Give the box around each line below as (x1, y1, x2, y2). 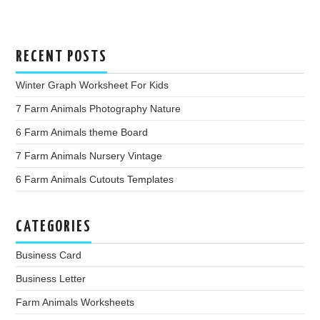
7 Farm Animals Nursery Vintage (16, 149, 163, 161)
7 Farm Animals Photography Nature (16, 102, 181, 114)
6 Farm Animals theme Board (16, 126, 149, 138)
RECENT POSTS (16, 49, 108, 65)
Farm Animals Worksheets (16, 296, 135, 308)
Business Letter (16, 272, 86, 284)
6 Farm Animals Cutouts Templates (16, 173, 174, 185)
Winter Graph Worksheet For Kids (16, 79, 169, 91)
